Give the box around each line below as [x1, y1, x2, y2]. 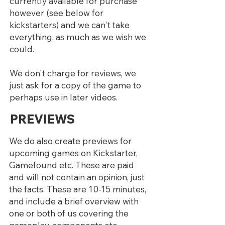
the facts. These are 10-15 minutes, [9, 184, 146, 194]
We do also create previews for [9, 136, 132, 146]
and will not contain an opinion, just [9, 172, 145, 182]
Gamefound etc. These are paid [9, 160, 134, 170]
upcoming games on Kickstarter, [9, 148, 138, 158]
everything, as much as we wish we [10, 32, 146, 42]
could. [10, 44, 36, 54]
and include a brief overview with [9, 196, 139, 206]
